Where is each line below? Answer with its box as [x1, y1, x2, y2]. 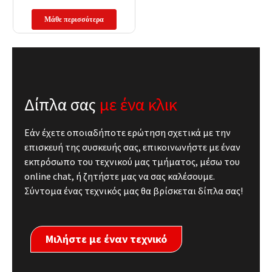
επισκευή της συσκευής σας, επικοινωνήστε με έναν [24, 141, 240, 154]
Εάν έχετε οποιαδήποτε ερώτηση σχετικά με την [24, 126, 231, 139]
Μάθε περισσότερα [44, 15, 104, 24]
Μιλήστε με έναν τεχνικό [46, 232, 167, 246]
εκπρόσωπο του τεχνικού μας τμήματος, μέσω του [24, 155, 240, 168]
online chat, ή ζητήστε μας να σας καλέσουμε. [24, 170, 215, 183]
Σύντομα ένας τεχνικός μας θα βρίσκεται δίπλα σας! [24, 185, 243, 197]
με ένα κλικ [100, 93, 177, 116]
